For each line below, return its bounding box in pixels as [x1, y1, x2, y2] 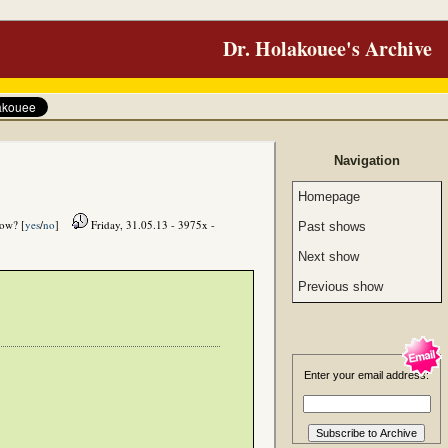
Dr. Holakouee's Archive [223, 34, 432, 63]
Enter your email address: [304, 369, 429, 381]
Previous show [298, 279, 383, 294]
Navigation [334, 153, 400, 168]
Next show [298, 249, 359, 264]
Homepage [298, 189, 360, 204]
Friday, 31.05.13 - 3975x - [88, 217, 215, 232]
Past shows [298, 219, 366, 234]
